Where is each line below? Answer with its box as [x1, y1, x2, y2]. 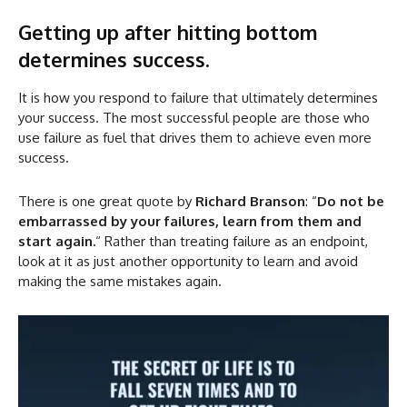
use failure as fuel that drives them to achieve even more [18, 128, 372, 146]
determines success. [18, 45, 210, 72]
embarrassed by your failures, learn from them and [18, 212, 362, 230]
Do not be [317, 192, 384, 210]
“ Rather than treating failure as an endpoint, [95, 232, 368, 250]
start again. [18, 232, 95, 250]
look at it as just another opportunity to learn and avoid [18, 252, 358, 270]
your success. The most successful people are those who [18, 108, 370, 126]
